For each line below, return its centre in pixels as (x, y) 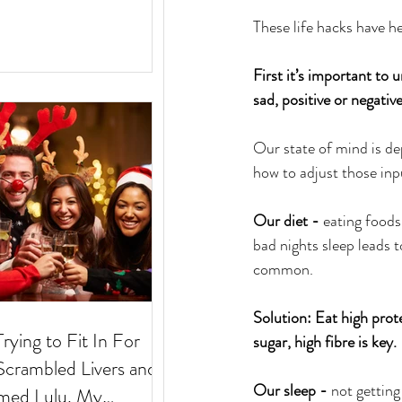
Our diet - (288, 221)
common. (283, 270)
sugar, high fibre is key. (325, 342)
